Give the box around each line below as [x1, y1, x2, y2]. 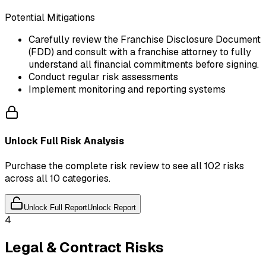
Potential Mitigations [5, 11, 95, 24]
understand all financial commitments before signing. [28, 58, 259, 71]
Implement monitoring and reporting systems [28, 83, 226, 96]
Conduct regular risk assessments [28, 70, 178, 83]
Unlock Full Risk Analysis [5, 135, 124, 148]
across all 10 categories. [5, 172, 110, 185]
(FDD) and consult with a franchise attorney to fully [28, 45, 251, 58]
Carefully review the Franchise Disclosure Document [28, 33, 261, 46]
